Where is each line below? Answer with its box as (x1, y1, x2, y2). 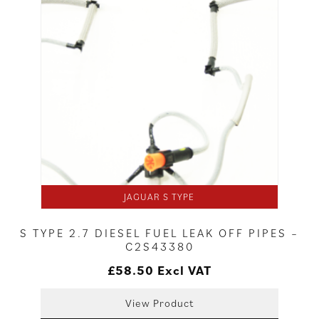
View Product (125, 296, 194, 310)
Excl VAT (157, 262, 211, 279)
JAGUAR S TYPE (124, 191, 195, 204)
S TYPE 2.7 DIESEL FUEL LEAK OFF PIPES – (20, 226, 299, 241)
